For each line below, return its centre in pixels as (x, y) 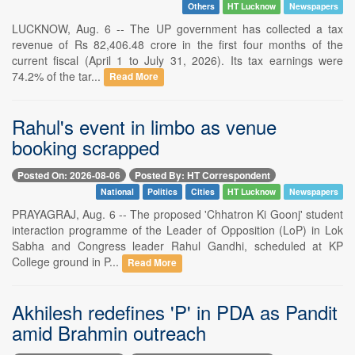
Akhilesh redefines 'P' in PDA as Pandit (175, 311)
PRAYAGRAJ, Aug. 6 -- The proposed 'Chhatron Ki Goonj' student (177, 214)
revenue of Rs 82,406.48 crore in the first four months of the (177, 44)
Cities (202, 191)
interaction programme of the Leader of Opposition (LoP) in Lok (177, 229)
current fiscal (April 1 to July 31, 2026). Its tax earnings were (177, 60)
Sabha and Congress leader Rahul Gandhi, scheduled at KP (177, 245)
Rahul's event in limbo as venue (144, 126)
